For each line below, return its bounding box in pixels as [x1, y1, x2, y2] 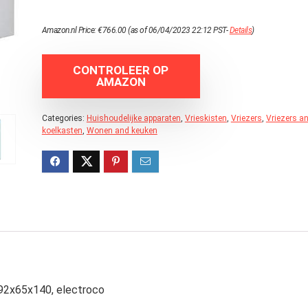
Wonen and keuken [86, 126, 157, 135]
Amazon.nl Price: [41, 25, 98, 35]
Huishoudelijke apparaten [86, 113, 181, 123]
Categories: [41, 113, 87, 123]
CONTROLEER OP [73, 63, 169, 77]
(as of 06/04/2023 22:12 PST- [126, 25, 230, 35]
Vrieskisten [184, 113, 227, 123]
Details [229, 25, 252, 35]
